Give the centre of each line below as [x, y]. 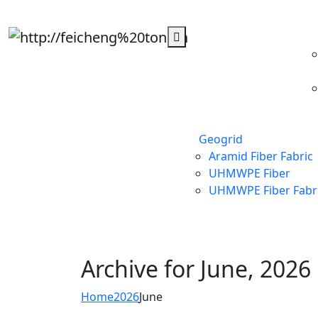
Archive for [141, 269]
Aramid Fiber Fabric [261, 156]
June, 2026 [256, 269]
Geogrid [221, 139]
